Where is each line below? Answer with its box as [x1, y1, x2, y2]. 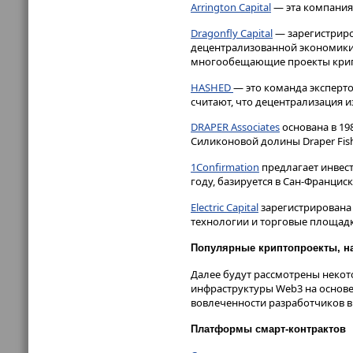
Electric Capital [191, 200, 258, 215]
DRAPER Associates [191, 120, 280, 135]
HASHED [191, 80, 233, 95]
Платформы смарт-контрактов [191, 323, 346, 336]
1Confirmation [191, 160, 259, 175]
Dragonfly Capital [191, 25, 273, 40]
